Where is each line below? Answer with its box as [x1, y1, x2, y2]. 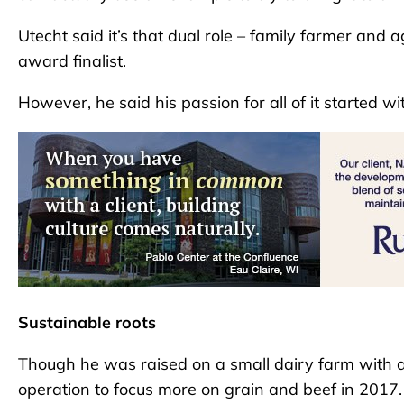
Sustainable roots [18, 311, 156, 333]
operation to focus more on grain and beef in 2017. [18, 378, 402, 399]
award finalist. [18, 50, 126, 71]
